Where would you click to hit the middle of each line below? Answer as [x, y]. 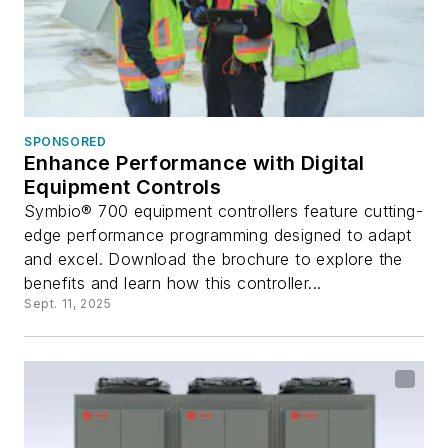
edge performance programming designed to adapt [218, 235]
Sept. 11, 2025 [68, 304]
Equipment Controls [123, 187]
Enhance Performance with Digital [194, 163]
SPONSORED [65, 142]
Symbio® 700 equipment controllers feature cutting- [223, 211]
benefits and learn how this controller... [173, 283]
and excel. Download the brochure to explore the [213, 259]
